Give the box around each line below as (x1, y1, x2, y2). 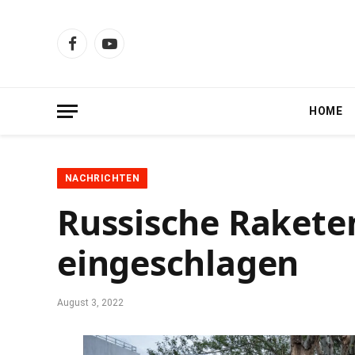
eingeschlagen (57, 239, 300, 286)
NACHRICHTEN (65, 173, 139, 184)
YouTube (108, 44, 155, 57)
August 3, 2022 (57, 297, 124, 308)
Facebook (71, 44, 120, 57)
